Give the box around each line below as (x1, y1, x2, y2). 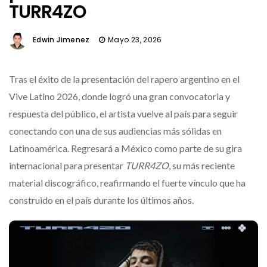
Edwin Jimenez (33, 35, 90, 45)
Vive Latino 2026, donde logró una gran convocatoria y (9, 91, 230, 103)
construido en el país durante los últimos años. (9, 194, 194, 206)
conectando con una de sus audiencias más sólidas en (9, 125, 222, 137)
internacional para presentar (9, 160, 125, 172)
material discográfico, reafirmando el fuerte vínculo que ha (9, 177, 246, 189)
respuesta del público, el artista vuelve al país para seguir (9, 108, 238, 120)
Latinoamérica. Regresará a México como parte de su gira (9, 142, 242, 154)
